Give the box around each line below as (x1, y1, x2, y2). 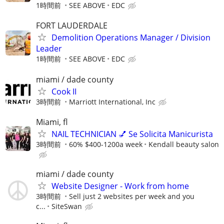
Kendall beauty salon (148, 139, 219, 149)
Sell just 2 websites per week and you (69, 191, 194, 201)
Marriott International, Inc (69, 96, 155, 106)
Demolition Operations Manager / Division (51, 32, 210, 43)
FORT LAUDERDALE (36, 20, 107, 31)
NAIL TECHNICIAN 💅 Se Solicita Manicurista (51, 128, 213, 139)
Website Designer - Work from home (51, 180, 189, 191)
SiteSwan (51, 201, 82, 211)
